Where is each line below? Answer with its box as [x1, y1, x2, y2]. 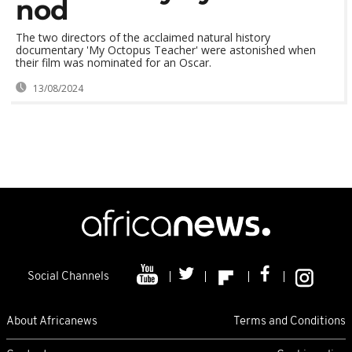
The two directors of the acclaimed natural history [16, 30, 270, 45]
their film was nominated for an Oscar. [16, 55, 211, 70]
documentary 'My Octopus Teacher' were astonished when [16, 42, 316, 57]
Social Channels [27, 271, 109, 283]
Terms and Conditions [233, 315, 346, 328]
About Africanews [6, 315, 97, 328]
